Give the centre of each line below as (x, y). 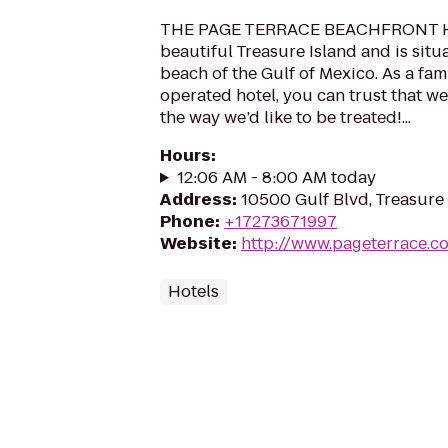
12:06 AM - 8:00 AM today (276, 177)
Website (196, 243)
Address (196, 199)
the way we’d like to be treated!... (285, 117)
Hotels (193, 291)
